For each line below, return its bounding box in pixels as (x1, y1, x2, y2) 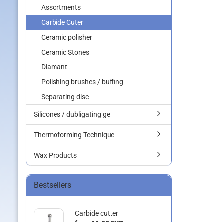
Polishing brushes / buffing (41, 78, 123, 86)
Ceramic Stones (41, 48, 89, 56)
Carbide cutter (74, 209, 118, 217)
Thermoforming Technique (34, 131, 114, 139)
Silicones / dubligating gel (34, 111, 111, 118)
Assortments (41, 3, 81, 11)
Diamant (41, 63, 67, 71)
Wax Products (34, 151, 77, 159)
